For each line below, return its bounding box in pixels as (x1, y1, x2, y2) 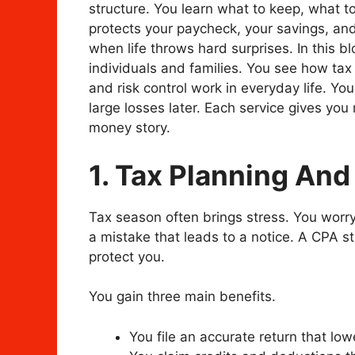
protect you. (89, 248, 165, 265)
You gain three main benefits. (89, 288, 276, 305)
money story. (89, 120, 170, 136)
